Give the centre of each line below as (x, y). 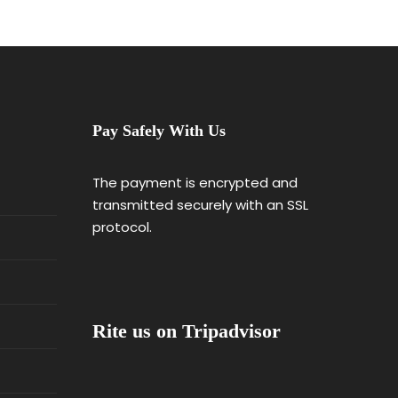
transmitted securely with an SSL (200, 205)
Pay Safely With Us (159, 131)
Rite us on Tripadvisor (186, 331)
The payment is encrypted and (195, 183)
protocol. (122, 227)
